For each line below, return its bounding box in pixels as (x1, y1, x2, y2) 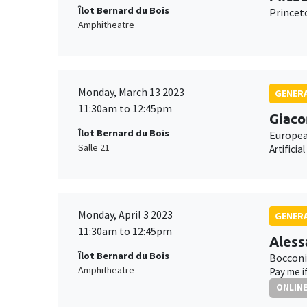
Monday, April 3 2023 (78, 207, 173, 221)
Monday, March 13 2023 (78, 84, 184, 99)
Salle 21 (78, 141, 110, 154)
